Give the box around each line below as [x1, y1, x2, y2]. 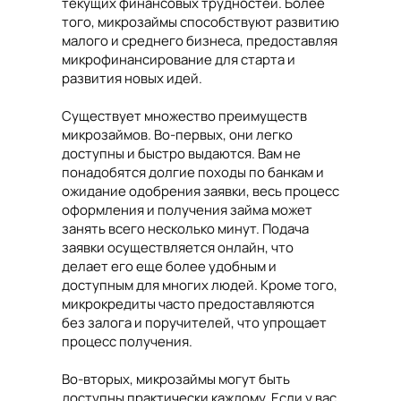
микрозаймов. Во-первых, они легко [62, 125, 293, 145]
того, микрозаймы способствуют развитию [62, 13, 339, 32]
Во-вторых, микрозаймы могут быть [62, 370, 290, 389]
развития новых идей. [62, 69, 202, 89]
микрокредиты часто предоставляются [62, 294, 314, 314]
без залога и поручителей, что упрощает [62, 313, 327, 333]
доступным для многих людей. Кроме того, [62, 276, 337, 295]
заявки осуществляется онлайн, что [62, 238, 294, 258]
